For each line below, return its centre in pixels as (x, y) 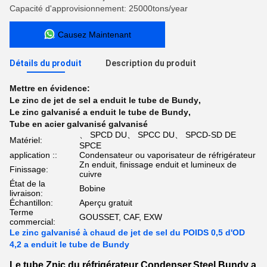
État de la (27, 184)
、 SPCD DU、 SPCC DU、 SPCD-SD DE (158, 135)
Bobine (92, 188)
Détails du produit (46, 63)
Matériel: (26, 140)
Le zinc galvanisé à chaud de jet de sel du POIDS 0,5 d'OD (127, 232)
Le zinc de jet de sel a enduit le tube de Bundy (104, 100)
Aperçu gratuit (106, 203)
